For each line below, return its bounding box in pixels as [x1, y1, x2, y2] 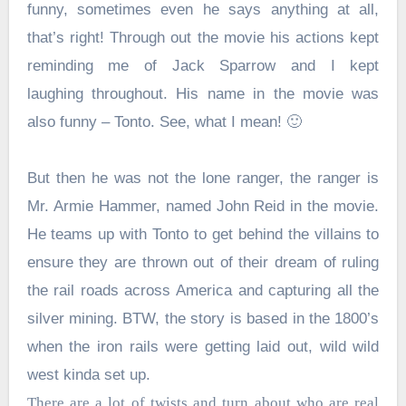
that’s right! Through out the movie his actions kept [26, 29, 380, 47]
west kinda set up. [26, 366, 164, 384]
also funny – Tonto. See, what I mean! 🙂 [26, 113, 302, 131]
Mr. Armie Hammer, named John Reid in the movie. [26, 198, 380, 216]
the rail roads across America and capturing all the [26, 282, 380, 300]
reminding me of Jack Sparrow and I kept [26, 57, 380, 75]
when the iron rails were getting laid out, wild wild [26, 338, 380, 356]
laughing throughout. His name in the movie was [26, 85, 380, 103]
